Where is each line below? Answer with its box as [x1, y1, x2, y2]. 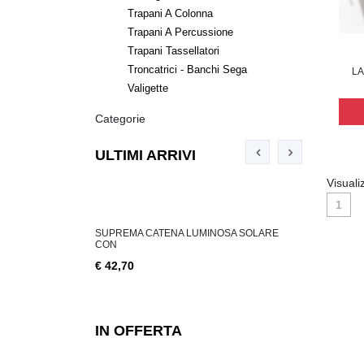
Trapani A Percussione [128, 25, 233, 38]
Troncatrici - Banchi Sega [128, 63, 247, 76]
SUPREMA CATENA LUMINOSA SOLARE [95, 227, 279, 239]
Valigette [128, 81, 168, 94]
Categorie [95, 111, 145, 125]
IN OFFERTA [95, 322, 182, 339]
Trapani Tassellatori [128, 44, 219, 57]
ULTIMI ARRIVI [95, 146, 196, 163]
